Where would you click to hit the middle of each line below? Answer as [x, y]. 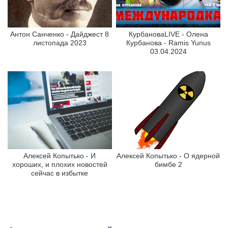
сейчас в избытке [60, 173]
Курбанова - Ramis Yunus [168, 42]
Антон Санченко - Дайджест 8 [60, 34]
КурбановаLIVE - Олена [168, 34]
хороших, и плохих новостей [60, 165]
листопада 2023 [60, 42]
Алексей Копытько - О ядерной [168, 156]
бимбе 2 [168, 165]
